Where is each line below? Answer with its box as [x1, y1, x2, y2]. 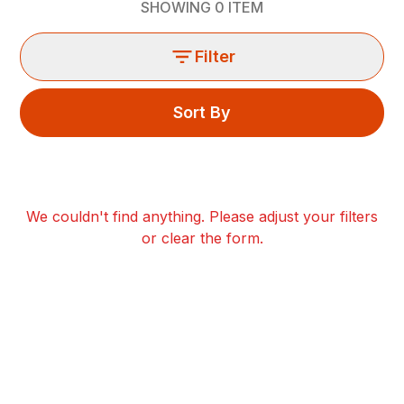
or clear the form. [141, 229, 263, 247]
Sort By [173, 103, 231, 122]
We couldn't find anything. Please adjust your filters [26, 207, 378, 225]
